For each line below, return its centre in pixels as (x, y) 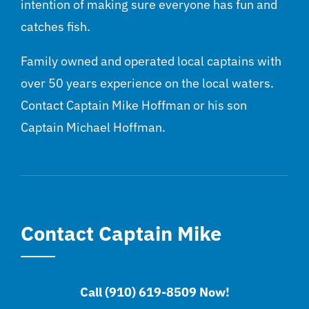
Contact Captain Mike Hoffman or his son (134, 106)
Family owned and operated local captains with (151, 61)
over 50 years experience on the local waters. (147, 83)
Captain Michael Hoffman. (93, 128)
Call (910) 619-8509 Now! (154, 292)
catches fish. (56, 27)
